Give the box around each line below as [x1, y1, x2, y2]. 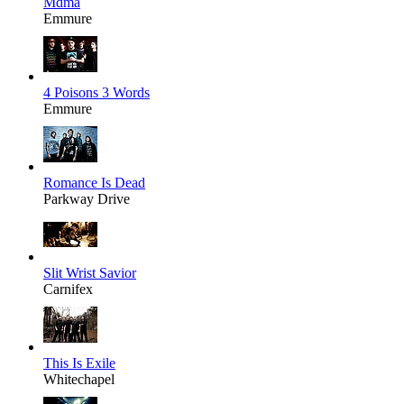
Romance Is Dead [43, 175, 145, 191]
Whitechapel [43, 372, 115, 388]
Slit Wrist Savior [43, 265, 136, 281]
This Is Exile [43, 355, 115, 372]
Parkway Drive [43, 191, 130, 207]
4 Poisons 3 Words [43, 85, 150, 101]
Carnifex [43, 281, 93, 298]
